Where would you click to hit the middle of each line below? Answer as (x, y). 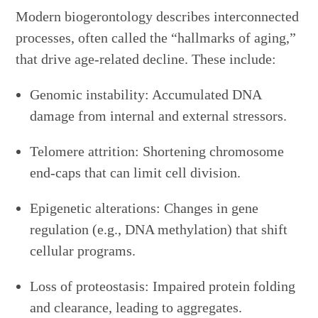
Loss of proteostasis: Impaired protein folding (163, 286)
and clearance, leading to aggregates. (136, 308)
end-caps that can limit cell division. (136, 173)
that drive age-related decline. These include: (146, 59)
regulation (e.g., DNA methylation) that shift (159, 230)
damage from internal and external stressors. (159, 116)
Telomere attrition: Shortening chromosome (157, 152)
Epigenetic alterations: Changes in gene (144, 208)
